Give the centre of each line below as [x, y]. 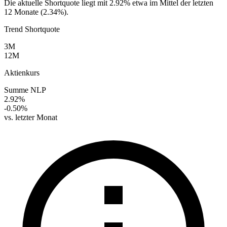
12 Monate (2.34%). [36, 12]
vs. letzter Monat [31, 117]
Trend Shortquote [32, 29]
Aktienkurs [22, 72]
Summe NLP [25, 90]
